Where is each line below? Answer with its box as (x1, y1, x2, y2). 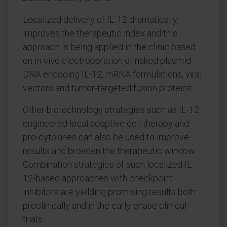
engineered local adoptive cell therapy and (23, 118, 189, 129)
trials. (23, 214, 44, 224)
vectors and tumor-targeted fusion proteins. (23, 83, 193, 93)
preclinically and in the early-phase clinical (23, 200, 186, 211)
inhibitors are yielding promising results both (23, 186, 196, 197)
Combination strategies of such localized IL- (23, 159, 195, 170)
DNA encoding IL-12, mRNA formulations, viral (23, 69, 202, 80)
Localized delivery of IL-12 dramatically (23, 14, 177, 25)
